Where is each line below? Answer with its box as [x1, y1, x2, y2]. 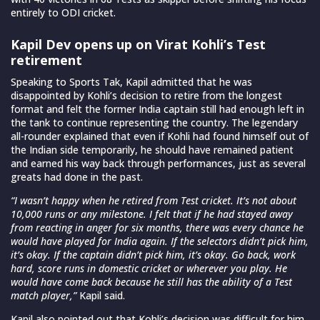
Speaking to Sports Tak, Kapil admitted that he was [11, 74, 252, 89]
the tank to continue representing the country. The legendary [11, 115, 298, 129]
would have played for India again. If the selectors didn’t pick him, [11, 234, 309, 248]
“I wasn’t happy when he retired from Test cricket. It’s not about [11, 193, 296, 207]
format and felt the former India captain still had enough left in [11, 101, 304, 116]
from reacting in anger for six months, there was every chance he [11, 220, 304, 234]
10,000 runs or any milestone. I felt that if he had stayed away [11, 206, 293, 221]
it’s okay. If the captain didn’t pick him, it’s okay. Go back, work [11, 247, 296, 261]
